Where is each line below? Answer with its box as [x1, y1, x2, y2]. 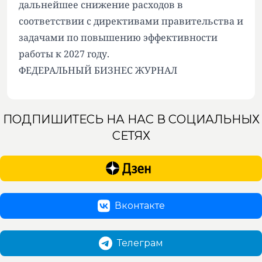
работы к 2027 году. [19, 47, 109, 60]
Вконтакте [114, 200, 165, 211]
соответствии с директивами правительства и [19, 15, 243, 27]
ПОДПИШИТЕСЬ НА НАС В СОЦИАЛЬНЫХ [2, 112, 260, 126]
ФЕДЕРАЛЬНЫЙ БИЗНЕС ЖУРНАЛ [19, 64, 177, 77]
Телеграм [117, 237, 164, 249]
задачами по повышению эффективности [19, 31, 218, 44]
